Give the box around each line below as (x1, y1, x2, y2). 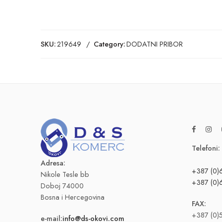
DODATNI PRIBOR (126, 39, 183, 50)
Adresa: (41, 158, 65, 168)
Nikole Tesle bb (41, 169, 89, 180)
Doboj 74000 (41, 180, 84, 191)
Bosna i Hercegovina (41, 192, 105, 203)
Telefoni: (192, 143, 220, 154)
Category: (94, 39, 125, 50)
